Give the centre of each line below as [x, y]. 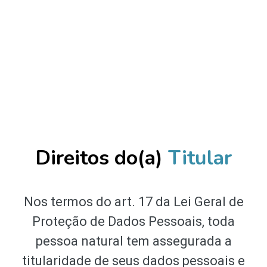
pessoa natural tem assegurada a [133, 241]
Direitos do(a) [102, 158]
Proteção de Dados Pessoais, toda [133, 222]
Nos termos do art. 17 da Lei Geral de [133, 202]
